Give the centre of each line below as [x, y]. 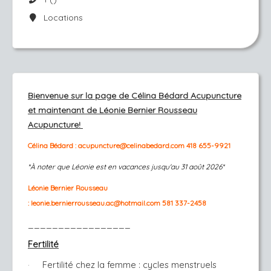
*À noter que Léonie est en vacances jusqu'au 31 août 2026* [126, 167]
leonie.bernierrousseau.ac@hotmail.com [96, 203]
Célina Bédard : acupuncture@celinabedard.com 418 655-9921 [129, 145]
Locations [60, 18]
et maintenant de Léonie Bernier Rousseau [113, 110]
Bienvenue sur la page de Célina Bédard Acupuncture [135, 96]
